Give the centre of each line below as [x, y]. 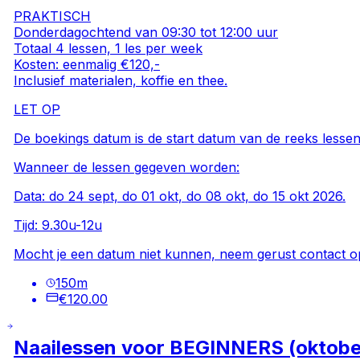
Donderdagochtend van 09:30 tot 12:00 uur [146, 32]
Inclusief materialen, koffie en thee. [121, 80]
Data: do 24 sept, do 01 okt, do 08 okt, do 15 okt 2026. [180, 196]
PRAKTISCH [53, 16]
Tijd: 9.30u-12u [58, 225]
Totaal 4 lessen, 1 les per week [108, 48]
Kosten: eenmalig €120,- [87, 64]
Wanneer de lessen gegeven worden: [127, 167]
